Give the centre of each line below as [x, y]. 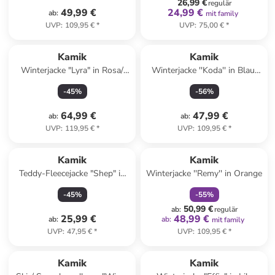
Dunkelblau [72, 83]
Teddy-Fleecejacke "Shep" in [72, 173]
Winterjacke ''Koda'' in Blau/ [204, 70]
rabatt [220, 143]
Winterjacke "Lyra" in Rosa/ [72, 70]
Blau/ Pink [72, 186]
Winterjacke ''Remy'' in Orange [204, 173]
